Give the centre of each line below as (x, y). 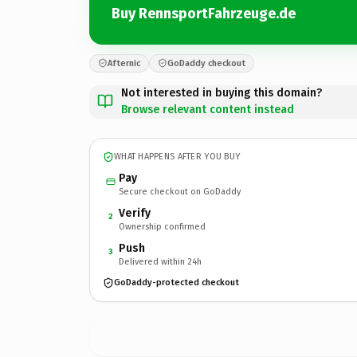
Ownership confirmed (162, 226)
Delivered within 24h (160, 261)
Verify (135, 213)
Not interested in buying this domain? (222, 92)
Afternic (124, 63)
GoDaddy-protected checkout (177, 282)
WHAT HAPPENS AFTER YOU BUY (177, 157)
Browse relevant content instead (208, 109)
